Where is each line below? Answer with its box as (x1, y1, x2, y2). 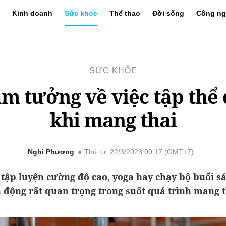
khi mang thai (49, 106, 177, 133)
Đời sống (152, 9, 184, 17)
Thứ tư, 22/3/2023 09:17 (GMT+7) (84, 148, 194, 156)
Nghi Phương (27, 148, 74, 156)
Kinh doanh (12, 9, 52, 17)
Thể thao (109, 9, 140, 17)
